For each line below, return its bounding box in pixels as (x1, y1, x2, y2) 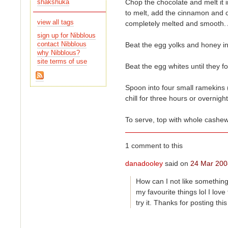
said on (163, 159, 191, 168)
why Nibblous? (37, 49, 80, 56)
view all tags (37, 19, 74, 26)
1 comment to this (125, 141, 183, 150)
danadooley (125, 159, 163, 168)
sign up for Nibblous (37, 32, 96, 39)
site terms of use (37, 58, 88, 65)
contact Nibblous (37, 40, 87, 48)
